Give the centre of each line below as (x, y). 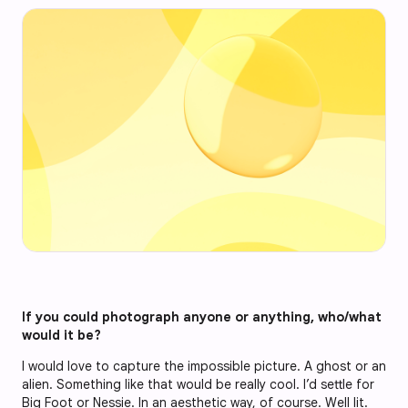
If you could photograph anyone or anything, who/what (202, 316)
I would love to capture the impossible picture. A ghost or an (204, 366)
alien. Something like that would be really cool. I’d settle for (198, 384)
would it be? (63, 335)
